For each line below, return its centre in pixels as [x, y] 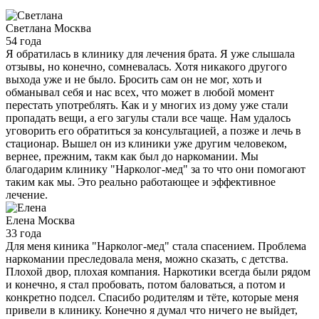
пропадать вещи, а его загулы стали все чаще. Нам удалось [148, 118]
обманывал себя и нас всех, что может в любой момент [140, 93]
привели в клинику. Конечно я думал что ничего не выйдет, [152, 310]
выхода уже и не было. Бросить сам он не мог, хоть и [134, 80]
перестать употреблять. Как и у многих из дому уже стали [147, 105]
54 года [23, 41]
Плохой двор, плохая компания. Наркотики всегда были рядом [158, 272]
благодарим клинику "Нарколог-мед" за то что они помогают [156, 169]
